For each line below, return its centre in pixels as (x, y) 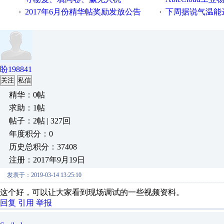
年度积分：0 (31, 134)
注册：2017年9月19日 (47, 160)
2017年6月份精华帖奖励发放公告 (83, 12)
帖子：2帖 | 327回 (40, 121)
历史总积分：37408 (43, 147)
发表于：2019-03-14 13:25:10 (44, 175)
